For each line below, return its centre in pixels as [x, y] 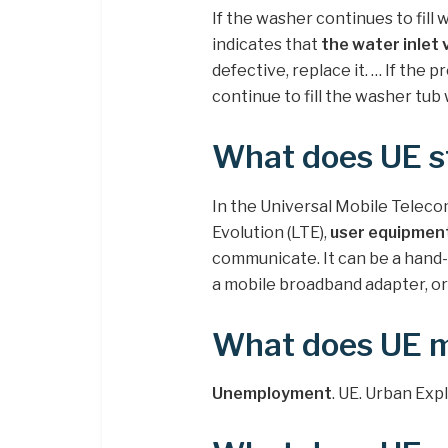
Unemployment [272, 394]
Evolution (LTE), [271, 232]
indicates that [266, 45]
